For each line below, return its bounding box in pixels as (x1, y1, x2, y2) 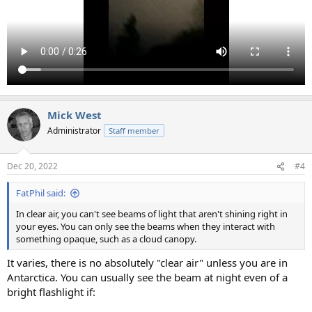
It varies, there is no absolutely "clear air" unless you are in (7, 255, 288, 270)
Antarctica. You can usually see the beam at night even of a (7, 270, 288, 284)
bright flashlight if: (7, 284, 95, 299)
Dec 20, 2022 (7, 160, 58, 173)
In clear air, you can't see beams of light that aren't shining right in (16, 208, 288, 221)
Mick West (47, 107, 102, 122)
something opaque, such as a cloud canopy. (16, 233, 196, 246)
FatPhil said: (16, 187, 65, 200)
